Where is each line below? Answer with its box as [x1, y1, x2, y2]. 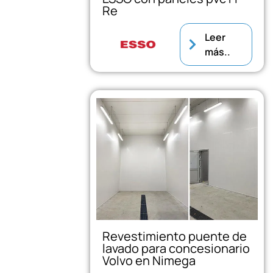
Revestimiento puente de [102, 227, 247, 244]
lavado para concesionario [102, 239, 250, 257]
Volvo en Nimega [102, 252, 196, 269]
